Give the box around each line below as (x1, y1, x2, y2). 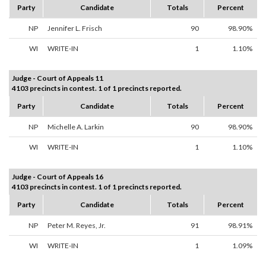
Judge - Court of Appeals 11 (12, 74, 103, 83)
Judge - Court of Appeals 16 (12, 172, 103, 182)
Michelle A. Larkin (47, 122, 104, 132)
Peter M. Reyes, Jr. (47, 221, 106, 230)
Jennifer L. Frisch (47, 24, 102, 33)
